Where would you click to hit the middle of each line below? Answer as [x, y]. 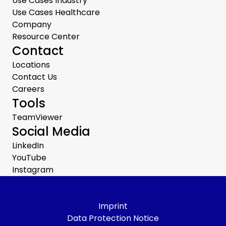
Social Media [51, 132]
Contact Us [35, 77]
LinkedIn [28, 146]
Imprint [113, 206]
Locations [31, 65]
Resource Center [46, 37]
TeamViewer [37, 118]
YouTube [29, 158]
